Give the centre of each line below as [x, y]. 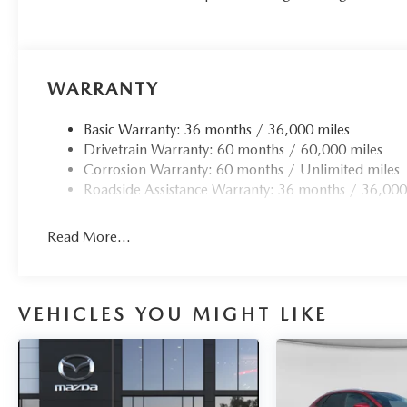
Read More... [89, 237]
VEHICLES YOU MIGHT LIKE [173, 315]
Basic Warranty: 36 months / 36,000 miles [217, 130]
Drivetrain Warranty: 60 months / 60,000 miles [233, 150]
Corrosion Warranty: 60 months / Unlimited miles [242, 170]
